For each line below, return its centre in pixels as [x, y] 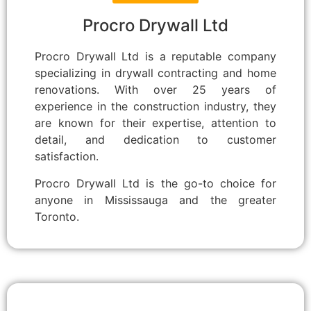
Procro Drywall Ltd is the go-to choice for [155, 183]
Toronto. [57, 216]
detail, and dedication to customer [155, 140]
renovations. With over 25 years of [155, 90]
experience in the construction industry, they [155, 107]
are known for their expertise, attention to [155, 123]
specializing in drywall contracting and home [155, 73]
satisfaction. [67, 157]
